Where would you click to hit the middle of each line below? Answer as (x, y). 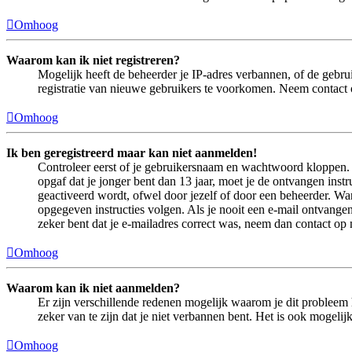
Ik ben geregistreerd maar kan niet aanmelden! (132, 153)
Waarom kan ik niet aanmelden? (93, 288)
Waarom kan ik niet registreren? (93, 60)
